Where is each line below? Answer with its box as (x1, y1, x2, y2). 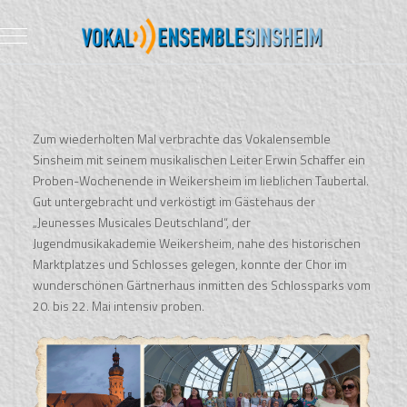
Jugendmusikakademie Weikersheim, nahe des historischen (33, 233, 362, 253)
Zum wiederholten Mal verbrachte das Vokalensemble (33, 128, 332, 148)
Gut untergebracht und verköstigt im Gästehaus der (33, 191, 316, 211)
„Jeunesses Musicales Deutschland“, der (33, 212, 252, 232)
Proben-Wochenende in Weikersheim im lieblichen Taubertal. (33, 170, 370, 190)
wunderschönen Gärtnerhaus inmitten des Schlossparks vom (33, 274, 372, 294)
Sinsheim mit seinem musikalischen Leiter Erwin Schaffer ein (33, 149, 366, 169)
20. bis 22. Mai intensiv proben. (33, 295, 205, 315)
